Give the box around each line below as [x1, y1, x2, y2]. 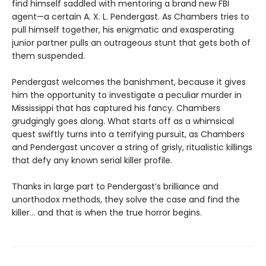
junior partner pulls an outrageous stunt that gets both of [12, 36, 251, 49]
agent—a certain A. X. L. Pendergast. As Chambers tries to [12, 10, 249, 23]
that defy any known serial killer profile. [12, 154, 172, 166]
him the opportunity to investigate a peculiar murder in [12, 88, 242, 101]
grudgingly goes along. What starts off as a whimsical [12, 115, 234, 127]
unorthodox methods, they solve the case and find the [12, 193, 240, 205]
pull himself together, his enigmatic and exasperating [12, 23, 234, 36]
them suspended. [12, 49, 85, 62]
